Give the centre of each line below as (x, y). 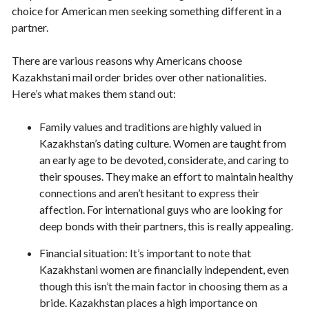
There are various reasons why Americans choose (127, 60)
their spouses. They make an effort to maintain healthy (166, 176)
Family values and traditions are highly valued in (150, 126)
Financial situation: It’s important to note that (145, 252)
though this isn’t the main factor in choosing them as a (163, 286)
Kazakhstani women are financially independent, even (164, 269)
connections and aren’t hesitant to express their (149, 192)
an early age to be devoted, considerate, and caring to (164, 159)
